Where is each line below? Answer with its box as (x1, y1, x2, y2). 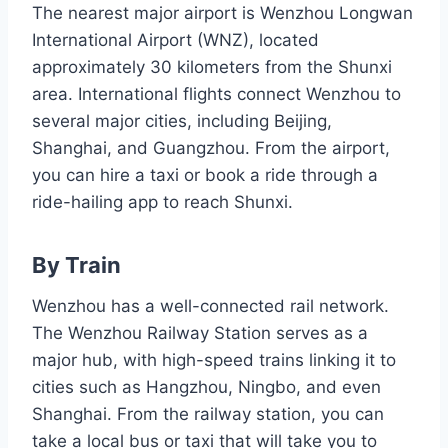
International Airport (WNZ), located (32, 29, 319, 50)
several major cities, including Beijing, (32, 110, 332, 131)
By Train (32, 251, 121, 278)
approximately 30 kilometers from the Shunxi (32, 56, 392, 77)
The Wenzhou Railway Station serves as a (32, 322, 368, 343)
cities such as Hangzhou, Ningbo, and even (32, 376, 381, 397)
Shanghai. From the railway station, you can (32, 403, 384, 424)
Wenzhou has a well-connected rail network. (32, 295, 389, 316)
